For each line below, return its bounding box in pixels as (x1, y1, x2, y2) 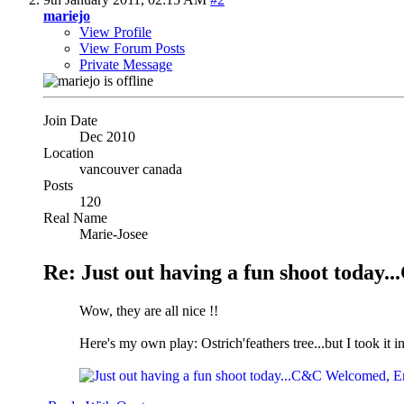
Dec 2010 (79, 128, 135, 144)
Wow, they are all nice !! (79, 302, 218, 318)
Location (43, 144, 94, 161)
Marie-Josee (79, 225, 148, 242)
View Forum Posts (79, 40, 185, 56)
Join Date (43, 112, 97, 128)
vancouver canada (79, 161, 182, 177)
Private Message (79, 56, 172, 72)
